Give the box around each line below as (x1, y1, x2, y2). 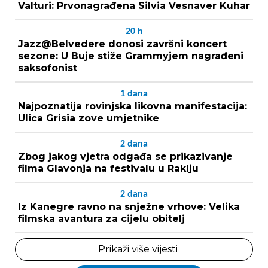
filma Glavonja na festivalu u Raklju (18, 162, 199, 174)
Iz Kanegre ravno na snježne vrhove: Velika (18, 200, 240, 212)
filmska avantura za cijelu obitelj (18, 212, 185, 224)
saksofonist (18, 62, 77, 74)
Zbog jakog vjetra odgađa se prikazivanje (18, 150, 233, 162)
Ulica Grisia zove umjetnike (18, 112, 159, 124)
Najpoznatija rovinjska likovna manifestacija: (18, 100, 247, 112)
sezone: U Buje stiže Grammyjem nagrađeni (18, 50, 243, 62)
